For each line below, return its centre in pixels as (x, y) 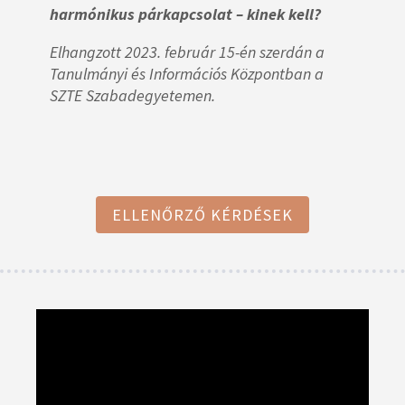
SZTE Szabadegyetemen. (132, 96)
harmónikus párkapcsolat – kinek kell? (185, 14)
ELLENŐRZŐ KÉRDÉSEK (202, 214)
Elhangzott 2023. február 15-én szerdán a (187, 52)
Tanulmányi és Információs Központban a (187, 74)
